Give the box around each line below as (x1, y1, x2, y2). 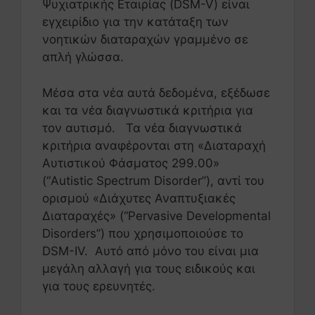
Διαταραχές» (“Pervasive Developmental (42, 208, 271, 223)
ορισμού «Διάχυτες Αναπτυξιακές (42, 191, 236, 205)
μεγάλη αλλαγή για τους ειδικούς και (42, 261, 255, 276)
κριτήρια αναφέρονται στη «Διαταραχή (42, 138, 266, 153)
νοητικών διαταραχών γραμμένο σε (42, 32, 248, 47)
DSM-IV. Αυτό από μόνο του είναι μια (42, 243, 259, 258)
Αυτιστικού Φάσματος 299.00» (42, 155, 219, 170)
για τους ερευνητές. (42, 278, 155, 293)
